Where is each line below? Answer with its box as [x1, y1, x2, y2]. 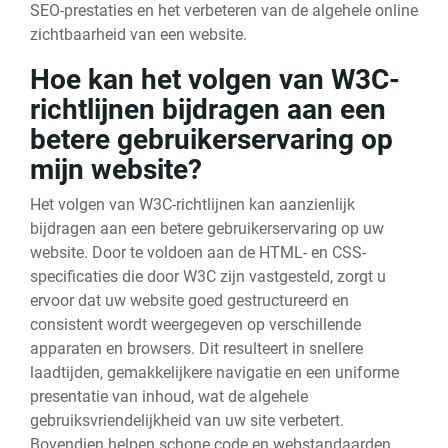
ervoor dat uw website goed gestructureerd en [30, 291, 349, 310]
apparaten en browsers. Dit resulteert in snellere [30, 339, 363, 358]
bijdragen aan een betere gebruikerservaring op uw [30, 219, 384, 238]
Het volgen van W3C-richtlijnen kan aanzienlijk [30, 195, 355, 214]
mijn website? [30, 153, 202, 186]
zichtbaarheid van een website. [30, 25, 247, 44]
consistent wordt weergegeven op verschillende [30, 315, 361, 334]
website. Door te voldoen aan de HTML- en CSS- [30, 243, 366, 262]
